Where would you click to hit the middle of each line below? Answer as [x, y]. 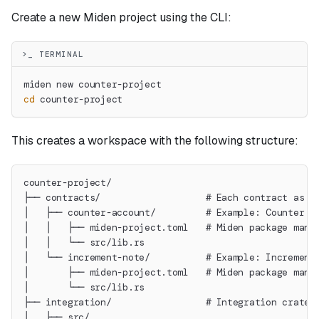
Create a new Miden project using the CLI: [121, 18]
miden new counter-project [93, 85]
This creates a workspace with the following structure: [155, 141]
